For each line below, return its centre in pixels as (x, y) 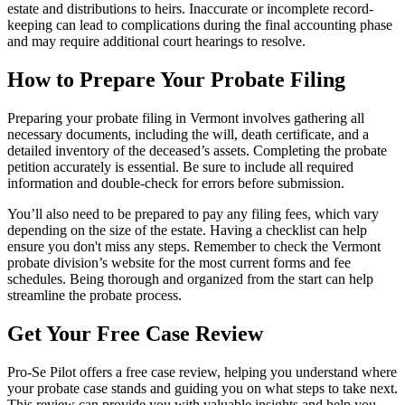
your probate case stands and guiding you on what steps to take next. (202, 388)
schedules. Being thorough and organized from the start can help (190, 279)
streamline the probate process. (94, 296)
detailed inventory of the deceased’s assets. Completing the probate (197, 151)
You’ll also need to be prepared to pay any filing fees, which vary (193, 214)
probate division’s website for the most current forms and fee (179, 263)
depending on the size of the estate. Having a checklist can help (187, 231)
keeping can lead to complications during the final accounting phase (200, 25)
